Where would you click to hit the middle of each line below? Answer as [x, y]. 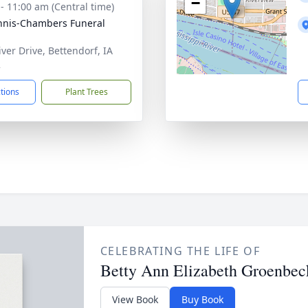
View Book [135, 299]
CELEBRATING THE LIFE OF [180, 251]
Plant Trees [86, 92]
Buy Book [202, 299]
